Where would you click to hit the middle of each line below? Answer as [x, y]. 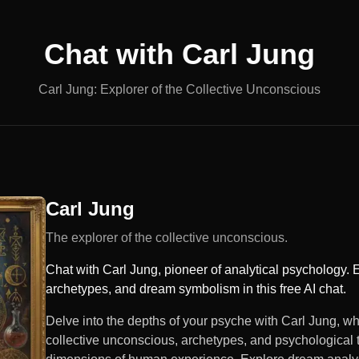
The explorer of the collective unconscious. [167, 238]
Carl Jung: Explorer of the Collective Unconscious [179, 89]
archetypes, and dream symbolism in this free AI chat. [196, 289]
